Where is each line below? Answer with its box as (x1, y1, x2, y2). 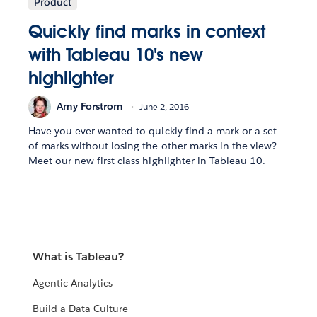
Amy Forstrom (57, 100, 123, 113)
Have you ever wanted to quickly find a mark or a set (28, 124, 277, 137)
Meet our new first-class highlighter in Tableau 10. (28, 154, 265, 167)
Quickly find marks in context (28, 20, 266, 42)
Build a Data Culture (33, 302, 129, 316)
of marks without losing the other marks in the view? (28, 139, 277, 152)
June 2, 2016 (139, 100, 189, 113)
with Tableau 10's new (28, 43, 203, 66)
